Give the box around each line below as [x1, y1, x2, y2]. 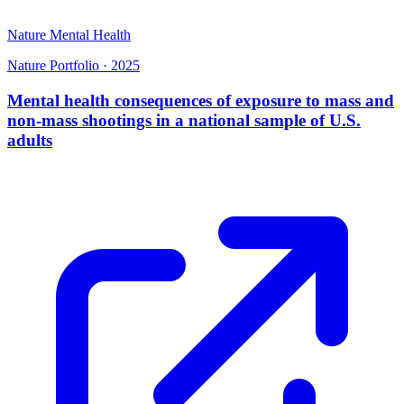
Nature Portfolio [7, 58, 99, 74]
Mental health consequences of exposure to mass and [7, 91, 394, 111]
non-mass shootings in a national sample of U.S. [7, 111, 361, 131]
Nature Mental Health [7, 27, 131, 43]
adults [7, 131, 52, 151]
